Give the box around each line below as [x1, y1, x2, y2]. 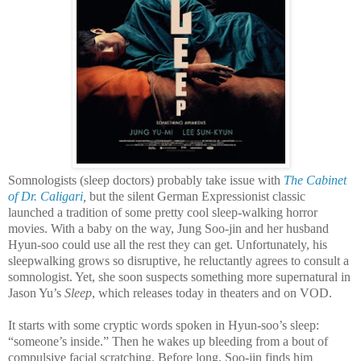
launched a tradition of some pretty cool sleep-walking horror [8, 205, 317, 219]
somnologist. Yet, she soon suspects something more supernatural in [8, 269, 351, 284]
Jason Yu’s [8, 285, 64, 300]
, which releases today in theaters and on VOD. [92, 285, 332, 300]
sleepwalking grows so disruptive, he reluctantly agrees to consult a [8, 253, 349, 268]
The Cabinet [284, 172, 346, 187]
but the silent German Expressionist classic [86, 189, 305, 203]
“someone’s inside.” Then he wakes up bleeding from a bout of [8, 334, 328, 348]
